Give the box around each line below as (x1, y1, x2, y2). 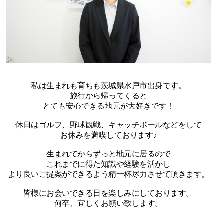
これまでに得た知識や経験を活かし (46, 160, 170, 169)
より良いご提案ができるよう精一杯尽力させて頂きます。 (8, 170, 209, 179)
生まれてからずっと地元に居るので (46, 150, 170, 158)
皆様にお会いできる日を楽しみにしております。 (23, 189, 194, 198)
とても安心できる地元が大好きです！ (43, 102, 174, 110)
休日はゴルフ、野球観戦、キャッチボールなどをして (15, 121, 201, 129)
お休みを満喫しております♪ (60, 131, 157, 139)
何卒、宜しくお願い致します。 (54, 199, 163, 208)
